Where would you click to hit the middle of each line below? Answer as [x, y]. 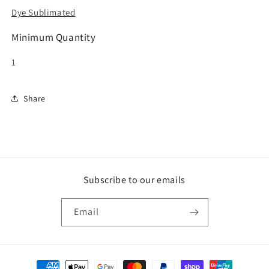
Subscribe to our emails [134, 180]
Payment [38, 261]
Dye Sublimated [44, 12]
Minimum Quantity [54, 37]
